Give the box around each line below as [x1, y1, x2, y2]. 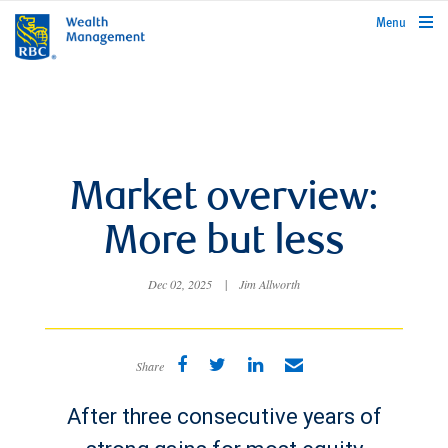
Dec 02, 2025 [148, 276, 216, 292]
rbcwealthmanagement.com [314, 13, 439, 26]
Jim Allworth [235, 276, 300, 292]
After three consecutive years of [66, 403, 382, 430]
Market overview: [70, 180, 378, 220]
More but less [104, 224, 344, 264]
